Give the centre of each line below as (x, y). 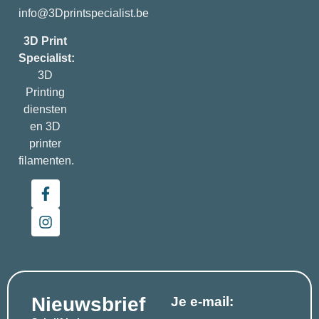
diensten (45, 109)
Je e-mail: (202, 301)
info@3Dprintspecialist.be (84, 14)
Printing (45, 92)
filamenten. (46, 160)
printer (45, 143)
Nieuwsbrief (88, 304)
